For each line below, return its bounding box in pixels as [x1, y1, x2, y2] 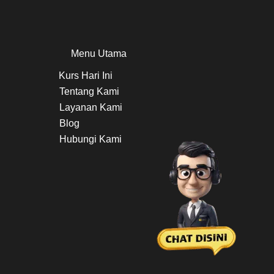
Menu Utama [71, 48, 127, 59]
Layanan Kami [59, 102, 123, 113]
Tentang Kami [59, 86, 120, 97]
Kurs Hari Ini [59, 70, 113, 81]
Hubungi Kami [59, 134, 122, 144]
